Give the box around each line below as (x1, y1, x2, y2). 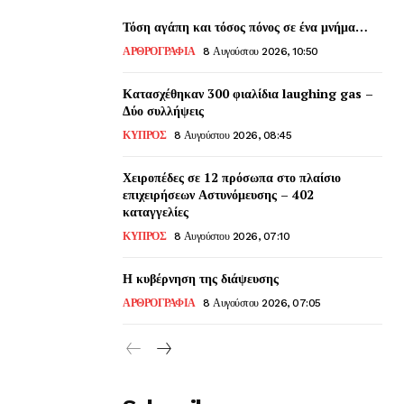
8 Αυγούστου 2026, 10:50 (203, 44, 318, 58)
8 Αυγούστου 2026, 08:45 (173, 128, 291, 142)
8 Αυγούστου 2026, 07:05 (203, 296, 321, 309)
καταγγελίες (123, 202, 188, 220)
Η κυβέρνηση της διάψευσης (123, 269, 279, 287)
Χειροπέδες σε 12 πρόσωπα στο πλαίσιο (123, 168, 341, 186)
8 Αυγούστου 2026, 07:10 (173, 229, 289, 243)
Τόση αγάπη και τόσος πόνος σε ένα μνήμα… (123, 17, 368, 35)
